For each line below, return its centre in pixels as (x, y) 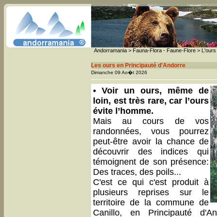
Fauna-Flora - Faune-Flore (164, 50)
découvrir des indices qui (151, 152)
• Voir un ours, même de (151, 91)
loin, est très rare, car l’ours (151, 101)
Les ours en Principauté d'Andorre (138, 65)
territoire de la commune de (151, 202)
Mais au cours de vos (151, 121)
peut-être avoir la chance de (151, 141)
